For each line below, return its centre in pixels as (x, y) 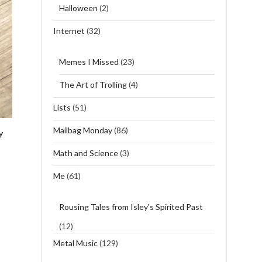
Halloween (78, 8)
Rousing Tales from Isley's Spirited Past (131, 206)
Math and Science (85, 153)
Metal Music (75, 243)
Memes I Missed (89, 61)
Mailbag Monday (82, 130)
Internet (69, 30)
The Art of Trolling (93, 84)
